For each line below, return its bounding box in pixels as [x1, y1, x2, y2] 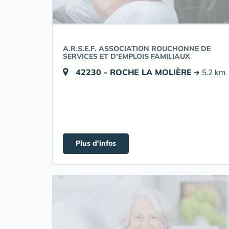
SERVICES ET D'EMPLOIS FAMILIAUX [63, 52, 190, 61]
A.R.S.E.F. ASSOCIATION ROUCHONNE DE [63, 44, 211, 53]
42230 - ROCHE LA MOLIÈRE [76, 67, 192, 77]
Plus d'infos [76, 139, 116, 148]
